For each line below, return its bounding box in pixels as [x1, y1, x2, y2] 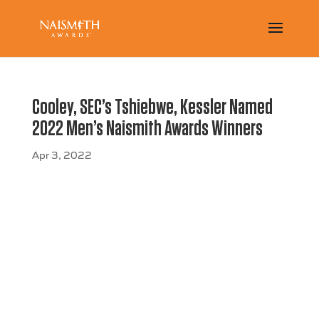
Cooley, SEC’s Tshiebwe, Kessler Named [31, 97, 273, 118]
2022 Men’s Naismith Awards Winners [31, 118, 263, 140]
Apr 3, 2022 [31, 148, 92, 161]
